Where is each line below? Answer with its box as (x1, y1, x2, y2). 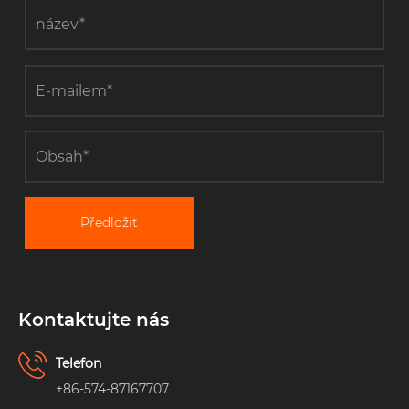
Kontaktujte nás (18, 308, 169, 330)
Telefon (56, 355, 101, 372)
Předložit (80, 214, 138, 231)
